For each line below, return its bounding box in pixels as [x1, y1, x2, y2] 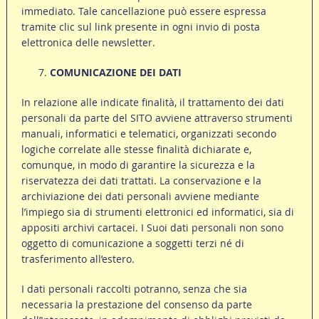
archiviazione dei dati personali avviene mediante [21, 189, 259, 204]
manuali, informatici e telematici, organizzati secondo [21, 127, 276, 141]
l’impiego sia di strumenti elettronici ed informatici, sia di [21, 205, 294, 219]
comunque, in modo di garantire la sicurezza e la [21, 158, 255, 172]
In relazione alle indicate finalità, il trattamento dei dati [21, 95, 284, 110]
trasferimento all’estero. [21, 252, 135, 266]
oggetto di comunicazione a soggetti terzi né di [21, 236, 244, 251]
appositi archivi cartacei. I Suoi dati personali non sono [21, 221, 283, 235]
